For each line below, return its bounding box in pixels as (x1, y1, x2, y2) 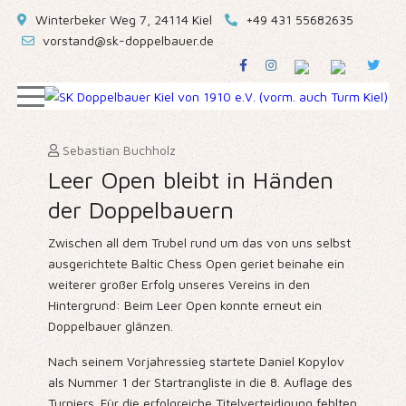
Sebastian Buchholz (62, 142, 176, 159)
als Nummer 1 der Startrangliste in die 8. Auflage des (47, 374, 353, 391)
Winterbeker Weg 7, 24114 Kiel (32, 12, 213, 27)
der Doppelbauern (47, 196, 234, 224)
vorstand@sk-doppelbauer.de (43, 33, 215, 48)
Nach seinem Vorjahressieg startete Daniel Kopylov (47, 353, 344, 370)
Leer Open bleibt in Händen (47, 166, 333, 194)
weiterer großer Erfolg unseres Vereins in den (47, 276, 310, 293)
